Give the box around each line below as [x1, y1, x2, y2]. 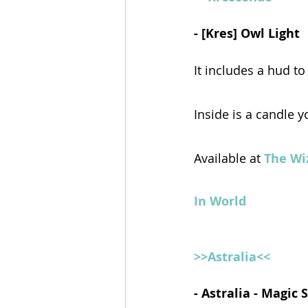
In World [194, 192, 246, 210]
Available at [194, 149, 264, 166]
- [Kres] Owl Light [194, 24, 303, 42]
